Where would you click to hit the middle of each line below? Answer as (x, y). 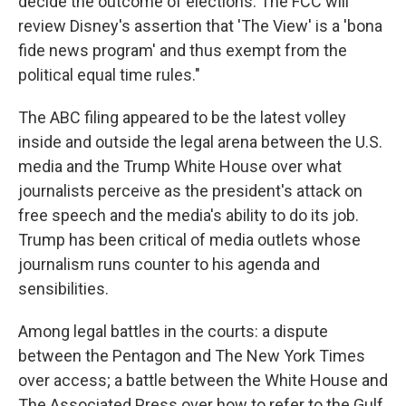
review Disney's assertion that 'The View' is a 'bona (200, 26)
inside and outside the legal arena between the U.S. (200, 142)
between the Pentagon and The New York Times (192, 356)
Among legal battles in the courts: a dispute (173, 331)
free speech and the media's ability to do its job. (188, 215)
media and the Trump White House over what (180, 166)
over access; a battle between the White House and (203, 380)
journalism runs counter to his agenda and (169, 264)
